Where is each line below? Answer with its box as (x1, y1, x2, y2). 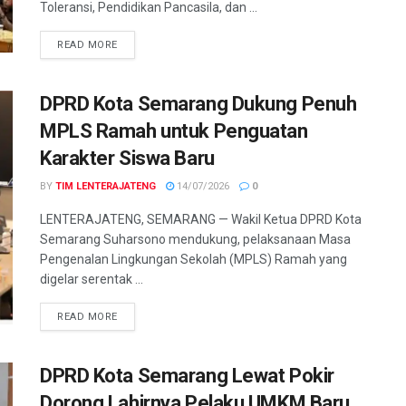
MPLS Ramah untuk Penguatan (40, 120, 308, 143)
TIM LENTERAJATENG (55, 180, 156, 193)
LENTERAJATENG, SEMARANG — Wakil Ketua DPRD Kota (40, 212, 362, 227)
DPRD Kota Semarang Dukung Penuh (40, 92, 357, 116)
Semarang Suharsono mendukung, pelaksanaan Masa (40, 232, 351, 247)
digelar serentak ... (40, 272, 143, 287)
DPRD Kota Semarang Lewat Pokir (40, 364, 334, 388)
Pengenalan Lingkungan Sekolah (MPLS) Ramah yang (40, 252, 347, 267)
